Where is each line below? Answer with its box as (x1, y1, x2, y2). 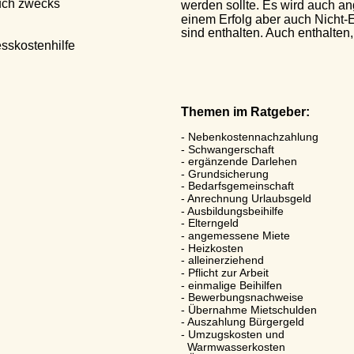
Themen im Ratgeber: (159, 104, 288, 119)
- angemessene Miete (159, 229, 268, 243)
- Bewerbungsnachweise (159, 291, 281, 304)
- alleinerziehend (159, 254, 242, 267)
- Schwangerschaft (159, 142, 252, 156)
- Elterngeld (159, 217, 217, 230)
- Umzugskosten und (159, 328, 269, 341)
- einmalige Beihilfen (159, 278, 260, 292)
